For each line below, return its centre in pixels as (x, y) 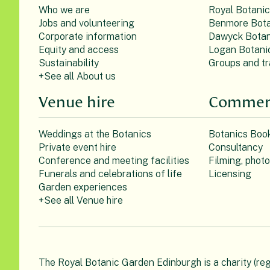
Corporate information (88, 37)
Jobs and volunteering (86, 24)
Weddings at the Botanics (95, 134)
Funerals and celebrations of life (110, 174)
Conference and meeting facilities (114, 161)
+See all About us (77, 77)
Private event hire (77, 148)
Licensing (230, 174)
